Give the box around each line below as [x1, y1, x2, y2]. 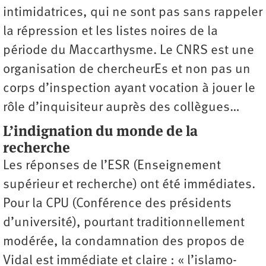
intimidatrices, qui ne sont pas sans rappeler [3, 6, 262, 20]
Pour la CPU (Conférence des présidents [3, 197, 232, 211]
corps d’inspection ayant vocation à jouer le [3, 82, 255, 96]
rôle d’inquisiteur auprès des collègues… [3, 101, 240, 115]
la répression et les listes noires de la [3, 25, 218, 39]
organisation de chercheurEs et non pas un [3, 63, 251, 77]
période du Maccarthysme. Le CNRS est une [3, 44, 254, 58]
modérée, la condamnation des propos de [3, 235, 245, 249]
